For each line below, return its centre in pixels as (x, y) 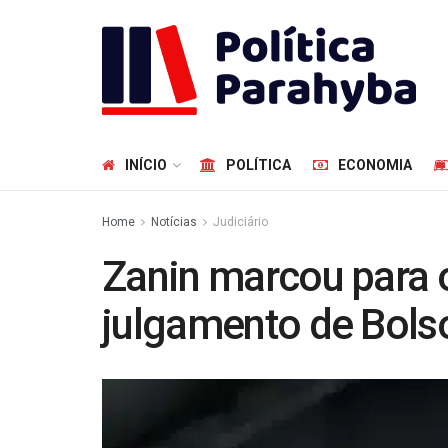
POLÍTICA (258, 165)
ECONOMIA (375, 165)
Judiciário (240, 222)
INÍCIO (146, 165)
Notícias (174, 222)
